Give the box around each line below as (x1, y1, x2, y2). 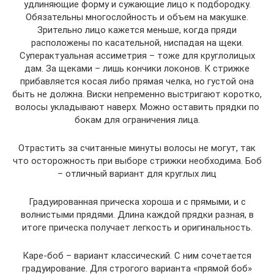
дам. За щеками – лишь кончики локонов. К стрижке (24, 63, 250, 74)
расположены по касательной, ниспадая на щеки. (31, 37, 243, 48)
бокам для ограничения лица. (74, 114, 200, 125)
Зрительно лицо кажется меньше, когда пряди (37, 24, 237, 35)
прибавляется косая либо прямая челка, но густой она (20, 76, 254, 87)
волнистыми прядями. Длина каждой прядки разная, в (20, 209, 254, 220)
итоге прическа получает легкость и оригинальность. (21, 222, 253, 233)
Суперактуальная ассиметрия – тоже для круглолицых (19, 50, 255, 61)
